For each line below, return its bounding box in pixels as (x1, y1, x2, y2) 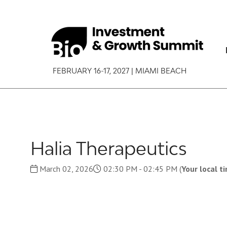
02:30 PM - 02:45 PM (101, 164, 179, 174)
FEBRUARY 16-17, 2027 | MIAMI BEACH (49, 66, 186, 75)
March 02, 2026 (37, 164, 93, 174)
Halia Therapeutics (30, 138, 187, 159)
